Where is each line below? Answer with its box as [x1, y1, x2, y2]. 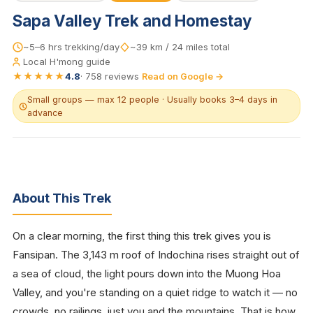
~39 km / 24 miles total [130, 41, 230, 52]
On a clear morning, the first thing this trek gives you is [13, 229, 271, 242]
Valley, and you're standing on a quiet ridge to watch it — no [13, 286, 298, 299]
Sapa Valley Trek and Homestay [13, 11, 252, 30]
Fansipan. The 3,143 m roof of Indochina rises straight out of [13, 248, 300, 261]
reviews [102, 71, 139, 82]
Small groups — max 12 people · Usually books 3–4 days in [27, 94, 277, 105]
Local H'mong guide [23, 56, 110, 67]
